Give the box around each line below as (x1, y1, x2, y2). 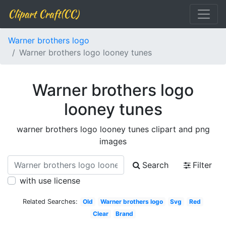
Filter (193, 160, 212, 170)
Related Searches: (23, 198, 78, 205)
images (99, 136, 127, 146)
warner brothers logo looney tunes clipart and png (16, 124, 210, 134)
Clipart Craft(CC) (8, 7, 79, 21)
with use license (20, 176, 80, 186)
